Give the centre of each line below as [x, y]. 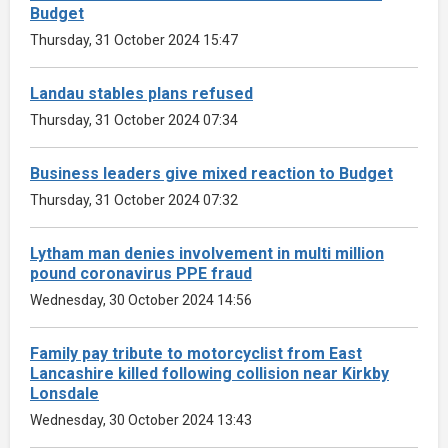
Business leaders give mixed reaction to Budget [211, 173]
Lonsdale [64, 393]
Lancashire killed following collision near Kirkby [209, 373]
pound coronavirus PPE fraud [141, 273]
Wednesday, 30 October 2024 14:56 [141, 299]
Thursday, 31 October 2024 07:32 [134, 199]
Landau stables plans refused [141, 93]
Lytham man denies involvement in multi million [207, 253]
